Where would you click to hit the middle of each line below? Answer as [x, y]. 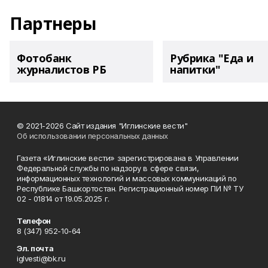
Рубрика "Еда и [212, 58]
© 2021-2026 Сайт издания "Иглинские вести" [102, 126]
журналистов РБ [62, 69]
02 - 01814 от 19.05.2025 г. [63, 199]
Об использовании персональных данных [92, 136]
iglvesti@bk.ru [41, 258]
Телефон [34, 221]
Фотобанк [44, 58]
